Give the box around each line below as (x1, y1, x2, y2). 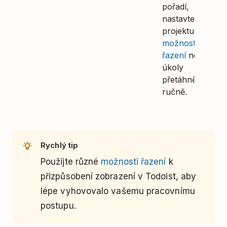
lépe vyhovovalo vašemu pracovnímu (41, 186, 195, 196)
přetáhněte (162, 74, 204, 85)
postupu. (41, 201, 76, 211)
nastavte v (162, 14, 202, 24)
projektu (162, 26, 194, 36)
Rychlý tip (41, 140, 79, 150)
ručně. (162, 87, 187, 97)
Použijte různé (41, 157, 101, 167)
